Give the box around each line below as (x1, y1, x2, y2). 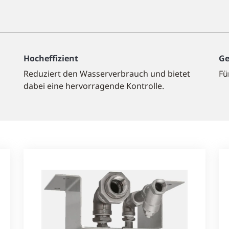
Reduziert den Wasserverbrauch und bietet (23, 68, 190, 79)
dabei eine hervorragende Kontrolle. (23, 80, 164, 91)
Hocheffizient (23, 53, 78, 64)
